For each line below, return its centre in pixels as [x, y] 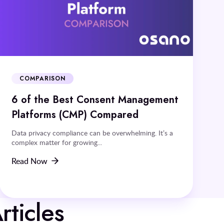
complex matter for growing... [57, 142]
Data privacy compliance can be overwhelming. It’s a [92, 132]
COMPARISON [42, 78]
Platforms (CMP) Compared [75, 114]
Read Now [30, 161]
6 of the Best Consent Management [95, 99]
